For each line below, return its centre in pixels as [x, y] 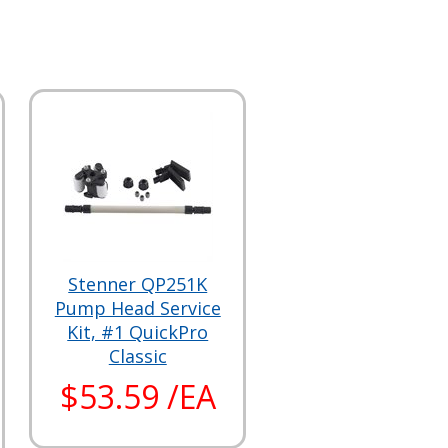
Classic [137, 356]
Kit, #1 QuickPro [138, 332]
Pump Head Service [137, 308]
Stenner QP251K [138, 284]
